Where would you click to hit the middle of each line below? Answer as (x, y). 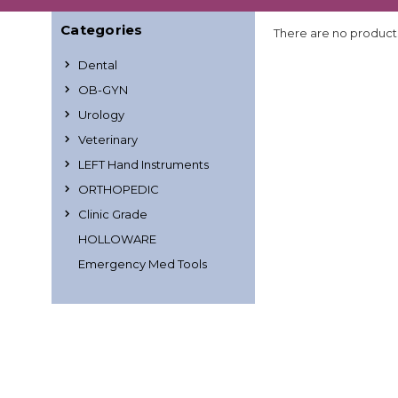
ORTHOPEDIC (119, 189)
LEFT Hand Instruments (143, 164)
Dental (98, 64)
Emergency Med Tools (143, 263)
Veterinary (108, 139)
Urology (101, 114)
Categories (102, 29)
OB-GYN (103, 89)
